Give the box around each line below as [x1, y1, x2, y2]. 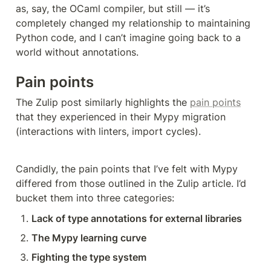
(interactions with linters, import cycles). [16, 125, 204, 137]
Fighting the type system [31, 250, 146, 263]
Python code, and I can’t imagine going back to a [16, 31, 241, 44]
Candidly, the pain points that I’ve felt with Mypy [16, 162, 238, 175]
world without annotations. [16, 45, 139, 58]
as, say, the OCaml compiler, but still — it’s [16, 2, 210, 15]
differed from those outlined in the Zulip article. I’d [16, 177, 246, 189]
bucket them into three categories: [16, 191, 174, 204]
